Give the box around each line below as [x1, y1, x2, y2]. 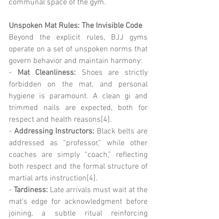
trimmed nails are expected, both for [9, 103, 148, 113]
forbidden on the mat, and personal [9, 79, 148, 89]
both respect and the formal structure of [9, 161, 148, 172]
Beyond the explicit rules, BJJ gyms [9, 32, 148, 43]
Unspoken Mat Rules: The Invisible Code [9, 21, 142, 31]
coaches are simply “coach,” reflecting [9, 150, 148, 160]
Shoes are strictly [76, 67, 148, 78]
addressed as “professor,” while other [9, 138, 148, 148]
